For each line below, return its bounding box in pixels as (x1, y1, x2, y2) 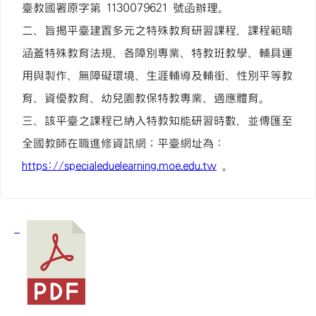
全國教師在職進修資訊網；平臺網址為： (22, 138, 225, 149)
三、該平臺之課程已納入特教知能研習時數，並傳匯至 (22, 115, 293, 126)
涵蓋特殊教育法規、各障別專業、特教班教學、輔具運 (22, 47, 293, 59)
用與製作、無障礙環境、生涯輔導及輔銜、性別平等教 (22, 70, 293, 81)
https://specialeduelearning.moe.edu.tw (22, 160, 217, 171)
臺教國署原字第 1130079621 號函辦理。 (22, 2, 229, 13)
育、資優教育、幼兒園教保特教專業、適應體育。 (22, 92, 270, 104)
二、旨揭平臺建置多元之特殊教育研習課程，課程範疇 (22, 25, 293, 36)
